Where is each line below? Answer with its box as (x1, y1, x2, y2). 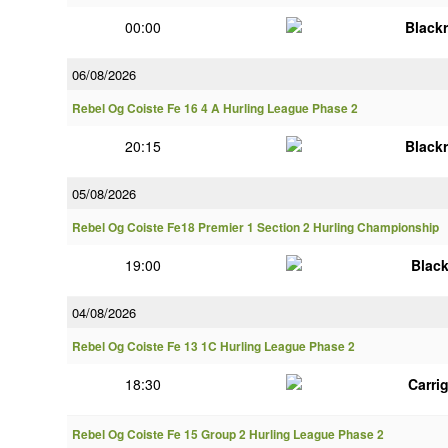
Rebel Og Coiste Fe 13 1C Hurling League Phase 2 (72, 338, 355, 355)
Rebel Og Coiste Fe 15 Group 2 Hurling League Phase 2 (72, 426, 384, 443)
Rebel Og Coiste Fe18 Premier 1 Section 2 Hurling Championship (72, 219, 439, 236)
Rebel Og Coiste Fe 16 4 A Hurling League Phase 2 (72, 100, 358, 117)
